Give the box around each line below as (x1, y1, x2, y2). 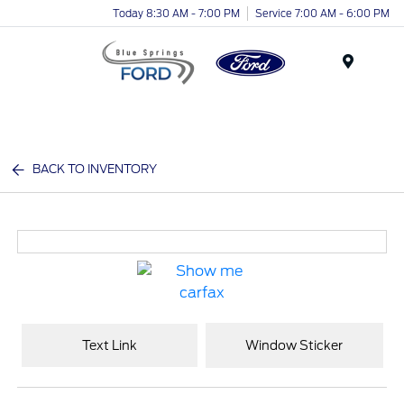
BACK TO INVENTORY (32, 162, 158, 176)
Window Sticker (245, 337, 344, 353)
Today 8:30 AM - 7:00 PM (113, 6, 240, 20)
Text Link (82, 337, 138, 353)
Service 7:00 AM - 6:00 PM (255, 6, 390, 20)
